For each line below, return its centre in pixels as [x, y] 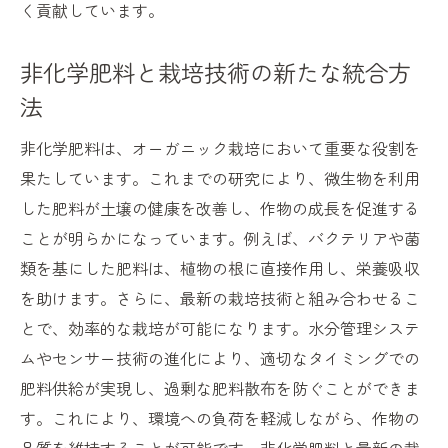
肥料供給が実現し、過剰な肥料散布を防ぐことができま [220, 388]
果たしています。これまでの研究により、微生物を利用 [220, 178]
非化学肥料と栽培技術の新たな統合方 [215, 72]
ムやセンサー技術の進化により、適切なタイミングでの [220, 358]
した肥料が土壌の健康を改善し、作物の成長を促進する [220, 208]
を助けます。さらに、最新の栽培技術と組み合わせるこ [220, 298]
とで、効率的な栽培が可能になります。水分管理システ [220, 328]
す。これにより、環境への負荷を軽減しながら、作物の [220, 418]
